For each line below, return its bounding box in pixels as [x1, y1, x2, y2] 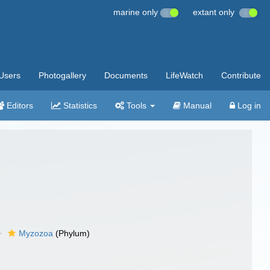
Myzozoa [19, 228, 54, 238]
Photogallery [39, 71, 86, 80]
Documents [104, 71, 148, 80]
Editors [4, 101, 33, 110]
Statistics [61, 101, 97, 110]
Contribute [221, 71, 261, 80]
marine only [113, 7, 160, 17]
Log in [235, 101, 261, 110]
